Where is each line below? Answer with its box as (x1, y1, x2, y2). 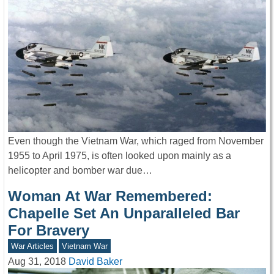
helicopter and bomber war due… (8, 165, 152, 176)
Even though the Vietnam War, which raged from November (8, 135, 264, 146)
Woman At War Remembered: (8, 187, 212, 204)
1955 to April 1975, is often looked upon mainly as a (8, 150, 231, 161)
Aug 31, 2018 (8, 256, 66, 267)
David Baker (68, 256, 122, 267)
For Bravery (8, 221, 89, 239)
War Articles (10, 241, 54, 251)
